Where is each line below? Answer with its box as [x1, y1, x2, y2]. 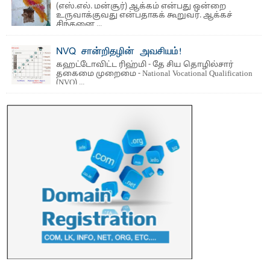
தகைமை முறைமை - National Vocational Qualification [55, 69, 253, 79]
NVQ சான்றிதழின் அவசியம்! [55, 45, 181, 58]
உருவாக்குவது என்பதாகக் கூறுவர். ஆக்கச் [55, 11, 232, 21]
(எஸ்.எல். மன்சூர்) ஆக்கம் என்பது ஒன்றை [55, 2, 226, 12]
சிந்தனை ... [55, 20, 102, 30]
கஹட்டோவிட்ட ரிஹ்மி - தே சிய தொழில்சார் [55, 60, 233, 70]
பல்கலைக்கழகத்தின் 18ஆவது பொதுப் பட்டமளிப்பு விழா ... [11, 3, 249, 13]
